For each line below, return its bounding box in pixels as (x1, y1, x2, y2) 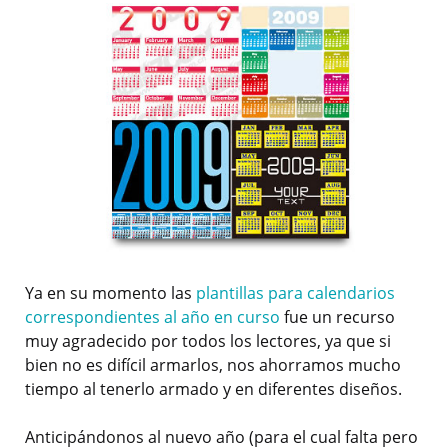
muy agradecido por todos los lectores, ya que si (25, 329, 391, 352)
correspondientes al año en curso (25, 305, 280, 328)
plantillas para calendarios (196, 281, 395, 304)
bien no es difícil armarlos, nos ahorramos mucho (25, 353, 401, 376)
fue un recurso (280, 305, 395, 328)
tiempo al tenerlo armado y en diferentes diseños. (25, 377, 402, 400)
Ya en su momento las (25, 281, 196, 304)
